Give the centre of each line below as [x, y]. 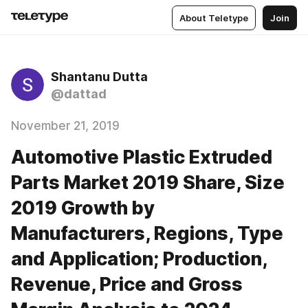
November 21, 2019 [65, 126]
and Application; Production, [139, 259]
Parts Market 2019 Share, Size [148, 183]
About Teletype [214, 18]
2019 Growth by [83, 208]
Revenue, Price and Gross [127, 284]
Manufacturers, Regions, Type [147, 233]
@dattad [79, 94]
